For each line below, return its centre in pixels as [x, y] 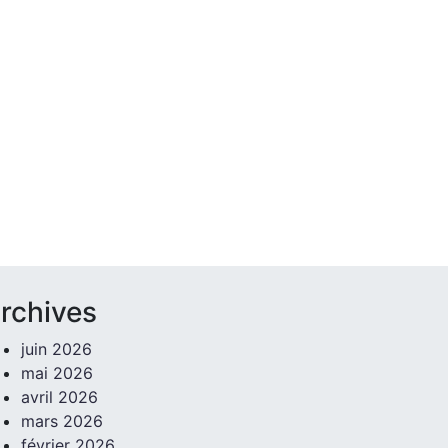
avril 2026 [59, 397]
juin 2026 [56, 349]
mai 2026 [56, 373]
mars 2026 [61, 421]
